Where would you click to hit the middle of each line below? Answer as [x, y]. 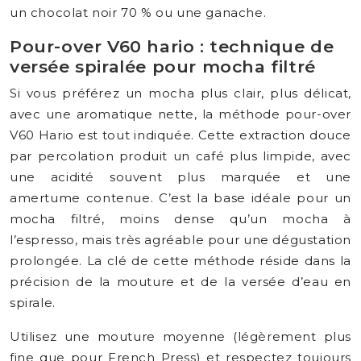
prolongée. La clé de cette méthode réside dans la [180, 261]
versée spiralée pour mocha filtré [163, 66]
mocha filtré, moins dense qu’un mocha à [180, 219]
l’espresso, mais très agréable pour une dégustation [180, 240]
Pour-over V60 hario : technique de [172, 46]
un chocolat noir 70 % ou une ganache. [138, 12]
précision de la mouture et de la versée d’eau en [180, 282]
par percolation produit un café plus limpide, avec [180, 156]
